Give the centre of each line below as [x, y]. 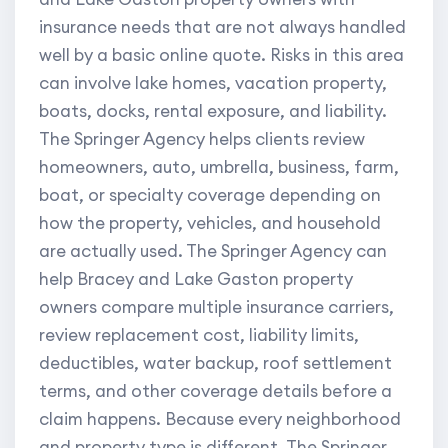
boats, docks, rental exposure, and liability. [213, 111]
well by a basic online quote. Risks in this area [221, 55]
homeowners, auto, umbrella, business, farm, [219, 167]
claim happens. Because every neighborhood [220, 419]
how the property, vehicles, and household [210, 223]
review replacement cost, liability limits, [199, 335]
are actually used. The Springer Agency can [213, 251]
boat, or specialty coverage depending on [210, 195]
